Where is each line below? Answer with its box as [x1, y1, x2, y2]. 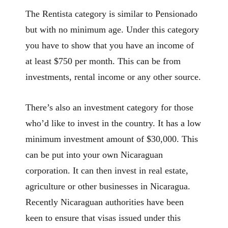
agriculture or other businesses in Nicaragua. [25, 181, 190, 191]
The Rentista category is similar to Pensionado [25, 9, 197, 19]
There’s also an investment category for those [25, 102, 193, 112]
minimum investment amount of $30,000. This [25, 133, 198, 144]
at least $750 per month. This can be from [25, 56, 181, 67]
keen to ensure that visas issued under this [25, 212, 181, 223]
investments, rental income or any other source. [25, 72, 201, 82]
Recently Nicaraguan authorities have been [25, 196, 184, 207]
